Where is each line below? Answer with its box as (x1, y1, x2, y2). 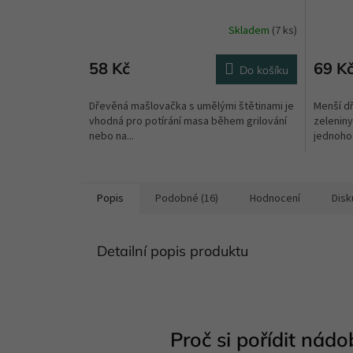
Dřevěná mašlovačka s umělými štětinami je (89, 98, 294, 114)
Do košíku (239, 62, 288, 77)
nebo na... (89, 128, 134, 144)
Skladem (228, 23, 272, 39)
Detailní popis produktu (97, 241, 248, 260)
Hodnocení (250, 190, 300, 206)
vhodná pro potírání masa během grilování (89, 113, 287, 129)
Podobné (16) (155, 190, 218, 206)
